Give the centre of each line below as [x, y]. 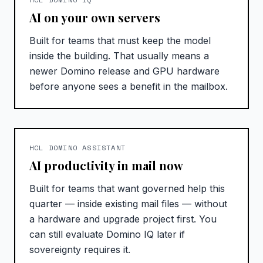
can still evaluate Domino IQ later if [107, 235]
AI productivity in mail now [106, 166]
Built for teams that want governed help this [127, 189]
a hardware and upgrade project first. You [123, 219]
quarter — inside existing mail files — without [128, 204]
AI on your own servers [95, 18]
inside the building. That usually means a [119, 56]
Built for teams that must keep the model [120, 41]
